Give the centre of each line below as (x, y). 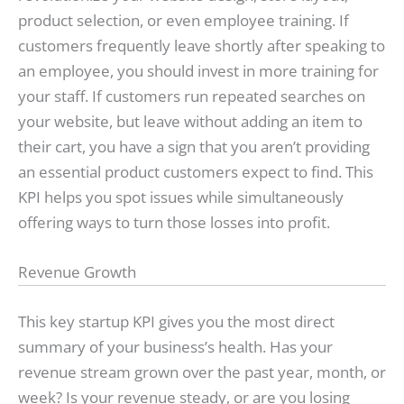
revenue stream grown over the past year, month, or (202, 372)
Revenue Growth (77, 272)
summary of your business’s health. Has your (175, 346)
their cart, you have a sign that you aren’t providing (194, 147)
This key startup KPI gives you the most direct (176, 321)
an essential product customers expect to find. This (196, 172)
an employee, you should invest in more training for (198, 71)
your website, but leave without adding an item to (190, 122)
